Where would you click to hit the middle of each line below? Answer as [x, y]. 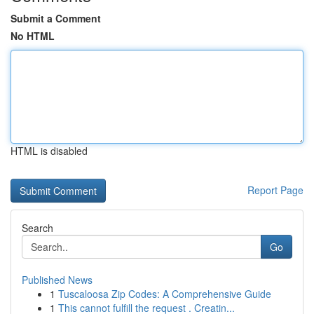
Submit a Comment [56, 18]
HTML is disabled [49, 151]
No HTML [33, 36]
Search [37, 228]
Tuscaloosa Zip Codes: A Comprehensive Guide [165, 294]
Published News [57, 280]
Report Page [275, 190]
